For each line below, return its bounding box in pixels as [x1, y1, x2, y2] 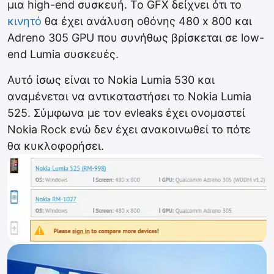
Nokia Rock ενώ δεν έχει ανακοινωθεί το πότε [7, 123, 251, 136]
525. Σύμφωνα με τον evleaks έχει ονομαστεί [7, 106, 245, 119]
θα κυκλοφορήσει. [7, 139, 104, 152]
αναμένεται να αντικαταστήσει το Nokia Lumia [7, 90, 251, 103]
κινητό [7, 15, 42, 28]
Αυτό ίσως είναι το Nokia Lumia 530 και [7, 73, 215, 86]
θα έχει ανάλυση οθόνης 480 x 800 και [42, 15, 252, 28]
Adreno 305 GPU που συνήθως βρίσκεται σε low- [7, 31, 264, 44]
